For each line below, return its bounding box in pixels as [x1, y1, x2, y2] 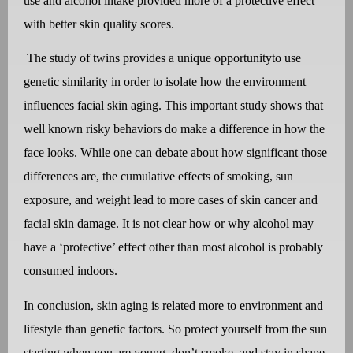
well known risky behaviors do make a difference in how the [24, 122, 325, 136]
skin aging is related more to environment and [97, 298, 323, 312]
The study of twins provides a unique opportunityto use [27, 51, 301, 65]
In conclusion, [24, 298, 97, 312]
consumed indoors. [24, 264, 117, 278]
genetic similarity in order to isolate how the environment [24, 75, 306, 89]
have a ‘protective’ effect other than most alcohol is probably [24, 240, 323, 255]
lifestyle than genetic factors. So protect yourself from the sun [24, 321, 327, 336]
